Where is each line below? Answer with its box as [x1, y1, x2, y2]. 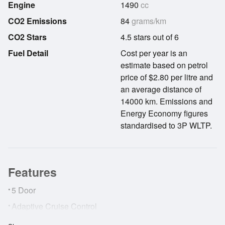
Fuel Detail [8, 47, 48, 59]
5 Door [12, 184, 36, 196]
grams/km [130, 15, 166, 27]
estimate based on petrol [121, 59, 208, 71]
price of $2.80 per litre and [121, 71, 213, 83]
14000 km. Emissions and [121, 95, 212, 107]
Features [8, 164, 57, 180]
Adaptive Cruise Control [12, 200, 97, 212]
